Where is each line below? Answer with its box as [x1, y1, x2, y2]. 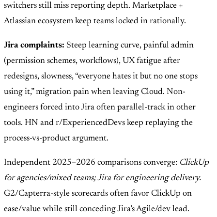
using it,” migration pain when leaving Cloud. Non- [4, 88, 186, 97]
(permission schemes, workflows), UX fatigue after [4, 57, 180, 66]
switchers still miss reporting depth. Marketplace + [4, 1, 183, 11]
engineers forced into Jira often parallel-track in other [4, 103, 196, 112]
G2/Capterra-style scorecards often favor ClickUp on [4, 189, 192, 199]
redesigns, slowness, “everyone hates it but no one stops [4, 72, 198, 81]
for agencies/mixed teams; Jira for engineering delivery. [4, 174, 201, 183]
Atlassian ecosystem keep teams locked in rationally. [4, 17, 186, 26]
